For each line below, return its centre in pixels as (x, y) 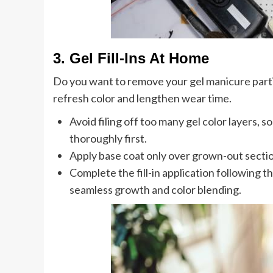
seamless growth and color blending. (155, 190)
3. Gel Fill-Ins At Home (131, 58)
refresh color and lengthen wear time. (142, 98)
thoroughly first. (108, 138)
